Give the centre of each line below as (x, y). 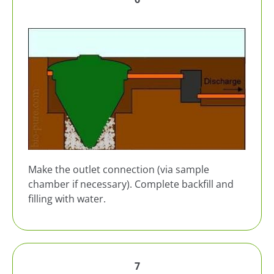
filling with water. (67, 199)
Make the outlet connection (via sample (119, 170)
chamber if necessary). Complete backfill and (131, 184)
